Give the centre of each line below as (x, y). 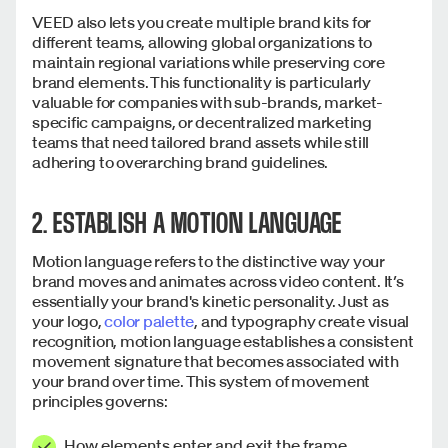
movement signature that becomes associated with (215, 361)
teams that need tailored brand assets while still (201, 142)
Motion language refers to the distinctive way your (209, 261)
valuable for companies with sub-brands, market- (207, 102)
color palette (149, 321)
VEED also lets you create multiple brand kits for (202, 22)
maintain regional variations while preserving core (209, 62)
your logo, (68, 321)
